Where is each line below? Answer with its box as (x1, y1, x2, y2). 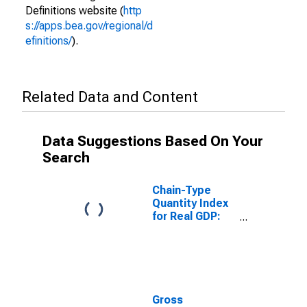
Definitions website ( (25, 4, 123, 17)
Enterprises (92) (152, 262, 236, 275)
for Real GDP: (152, 210, 221, 223)
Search (42, 149, 90, 166)
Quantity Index (152, 197, 228, 210)
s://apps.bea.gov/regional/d (25, 19, 153, 32)
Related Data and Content (22, 88, 198, 106)
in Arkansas (152, 275, 212, 288)
